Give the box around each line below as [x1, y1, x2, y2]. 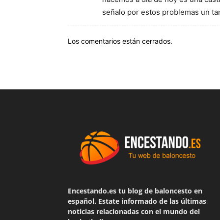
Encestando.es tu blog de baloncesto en [68, 186, 202, 195]
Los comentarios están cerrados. [68, 37, 172, 45]
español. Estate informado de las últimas [68, 196, 206, 206]
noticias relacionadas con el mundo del [68, 207, 200, 216]
